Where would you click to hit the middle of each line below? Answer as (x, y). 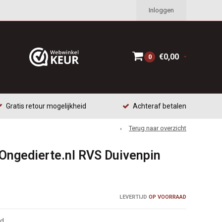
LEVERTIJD (133, 197)
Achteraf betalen (160, 106)
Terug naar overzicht (158, 128)
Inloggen (161, 10)
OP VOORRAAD (166, 197)
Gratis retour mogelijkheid (46, 106)
